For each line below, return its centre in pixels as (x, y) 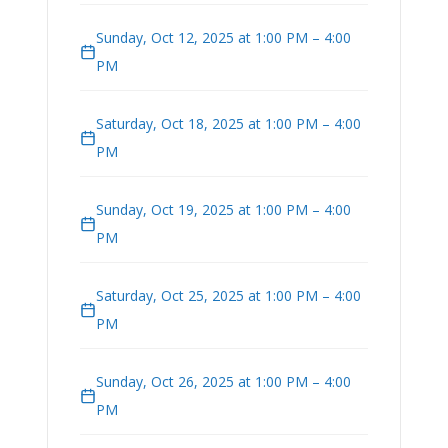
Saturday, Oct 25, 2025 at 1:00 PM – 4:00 (228, 296)
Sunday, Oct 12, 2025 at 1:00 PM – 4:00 (223, 38)
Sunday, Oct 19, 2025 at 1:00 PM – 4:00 (223, 210)
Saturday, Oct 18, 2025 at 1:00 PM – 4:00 (228, 124)
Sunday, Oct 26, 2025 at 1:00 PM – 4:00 (223, 382)
